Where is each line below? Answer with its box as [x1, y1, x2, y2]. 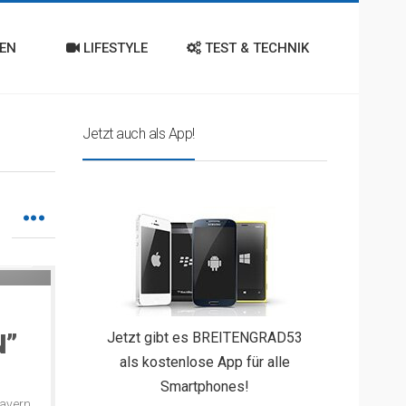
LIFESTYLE [80, 40, 148, 56]
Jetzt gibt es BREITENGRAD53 [107, 329, 303, 346]
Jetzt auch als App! [82, 125, 195, 142]
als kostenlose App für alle [120, 353, 290, 371]
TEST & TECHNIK [201, 40, 309, 56]
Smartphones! [160, 378, 249, 395]
